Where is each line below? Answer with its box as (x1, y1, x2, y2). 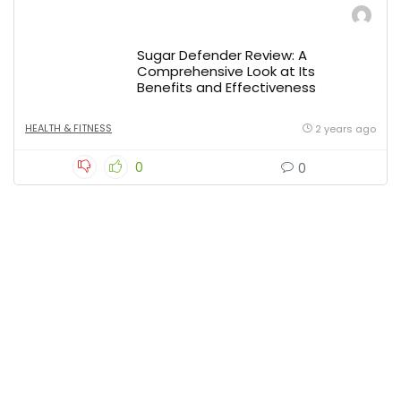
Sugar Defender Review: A (137, 46, 307, 64)
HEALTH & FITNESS (25, 121, 112, 135)
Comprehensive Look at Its (137, 62, 315, 81)
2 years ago (315, 122, 376, 136)
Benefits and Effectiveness (137, 78, 316, 97)
